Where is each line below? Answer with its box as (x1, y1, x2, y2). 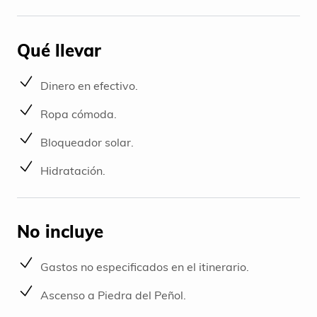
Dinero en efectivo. (40, 78, 138, 93)
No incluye (17, 221, 103, 243)
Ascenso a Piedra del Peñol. (40, 288, 186, 303)
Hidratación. (40, 163, 105, 178)
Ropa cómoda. (40, 106, 117, 121)
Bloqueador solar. (40, 134, 134, 149)
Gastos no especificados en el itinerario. (40, 260, 249, 275)
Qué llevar (17, 39, 101, 61)
